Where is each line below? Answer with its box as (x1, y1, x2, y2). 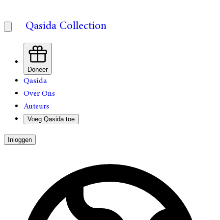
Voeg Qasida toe (27, 115, 75, 123)
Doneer (27, 66, 48, 73)
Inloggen (8, 136, 32, 143)
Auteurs (24, 101, 49, 111)
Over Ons (24, 88, 55, 99)
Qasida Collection (26, 19, 107, 33)
